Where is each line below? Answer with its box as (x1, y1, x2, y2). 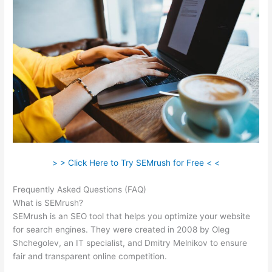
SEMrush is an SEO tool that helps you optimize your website (13, 211, 251, 221)
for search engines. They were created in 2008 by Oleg (13, 224, 230, 234)
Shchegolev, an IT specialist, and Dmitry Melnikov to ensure (13, 237, 248, 248)
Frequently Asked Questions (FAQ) (13, 184, 149, 194)
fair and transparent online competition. (13, 251, 168, 261)
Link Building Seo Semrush (149, 184, 253, 194)
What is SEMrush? (13, 197, 84, 208)
